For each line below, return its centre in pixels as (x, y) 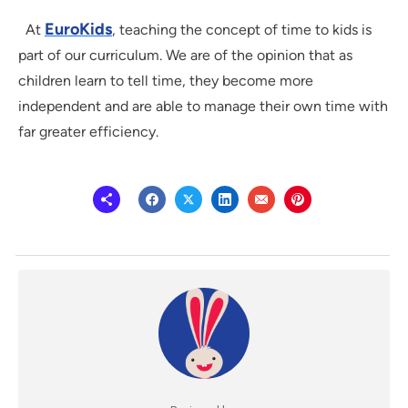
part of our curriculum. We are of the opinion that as (185, 56)
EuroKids (78, 30)
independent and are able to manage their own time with (203, 107)
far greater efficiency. (88, 132)
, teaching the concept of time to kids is (242, 30)
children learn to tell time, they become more (166, 81)
